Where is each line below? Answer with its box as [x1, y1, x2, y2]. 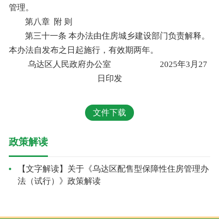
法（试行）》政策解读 [17, 176, 101, 186]
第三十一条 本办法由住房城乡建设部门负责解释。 [25, 31, 210, 41]
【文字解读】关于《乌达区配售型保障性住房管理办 [17, 164, 209, 174]
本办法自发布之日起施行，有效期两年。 [8, 45, 158, 55]
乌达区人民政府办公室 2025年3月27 [28, 59, 208, 69]
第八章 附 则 [25, 17, 73, 26]
